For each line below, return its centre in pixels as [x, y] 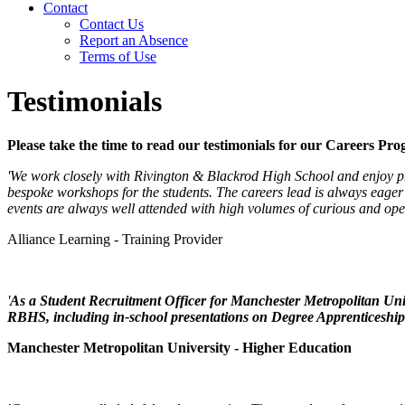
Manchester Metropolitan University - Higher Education [179, 348]
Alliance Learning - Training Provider [115, 240]
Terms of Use [118, 57]
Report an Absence [134, 41]
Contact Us [112, 24]
